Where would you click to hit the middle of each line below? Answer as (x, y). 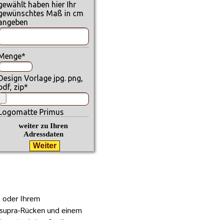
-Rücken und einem (50, 210)
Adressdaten (43, 134)
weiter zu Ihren (43, 126)
